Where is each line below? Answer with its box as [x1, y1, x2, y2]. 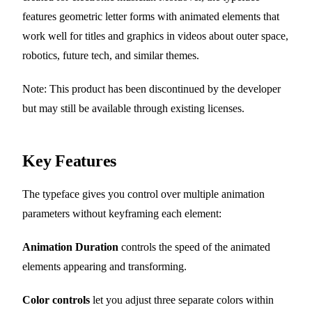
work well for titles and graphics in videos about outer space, [22, 30, 288, 42]
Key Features [22, 152, 117, 171]
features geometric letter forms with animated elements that [22, 10, 279, 23]
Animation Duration [22, 241, 118, 253]
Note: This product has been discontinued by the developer [22, 83, 281, 95]
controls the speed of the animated [118, 241, 270, 253]
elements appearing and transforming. [22, 260, 187, 273]
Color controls [22, 294, 90, 306]
